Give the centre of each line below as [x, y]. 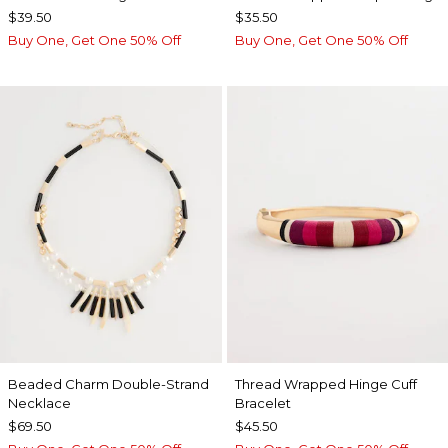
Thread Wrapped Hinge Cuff [325, 383]
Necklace [39, 402]
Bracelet [262, 402]
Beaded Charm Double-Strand [108, 383]
